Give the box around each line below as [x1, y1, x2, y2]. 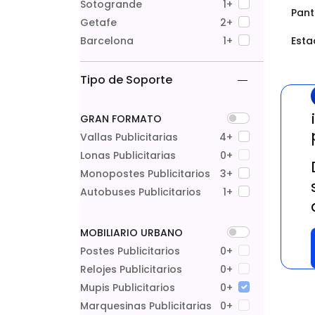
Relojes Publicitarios [80, 262, 182, 276]
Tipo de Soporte [80, 72, 172, 88]
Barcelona [80, 34, 134, 48]
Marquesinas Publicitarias [80, 299, 212, 313]
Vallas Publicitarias [80, 130, 178, 144]
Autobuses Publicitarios [80, 185, 201, 199]
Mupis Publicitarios [80, 281, 175, 295]
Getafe [80, 15, 117, 30]
